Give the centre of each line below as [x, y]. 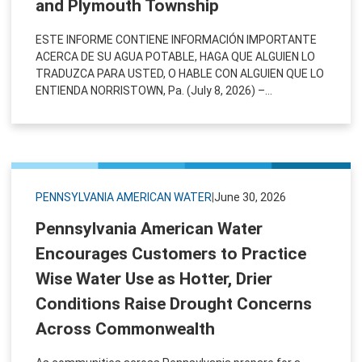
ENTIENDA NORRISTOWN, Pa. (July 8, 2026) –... [154, 90]
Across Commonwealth [125, 328]
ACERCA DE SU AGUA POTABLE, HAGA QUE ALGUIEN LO [175, 56]
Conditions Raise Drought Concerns [174, 303]
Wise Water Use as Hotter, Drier [154, 278]
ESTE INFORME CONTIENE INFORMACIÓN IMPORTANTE [176, 39]
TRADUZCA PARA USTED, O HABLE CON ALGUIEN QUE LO [180, 73]
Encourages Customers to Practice [171, 253]
